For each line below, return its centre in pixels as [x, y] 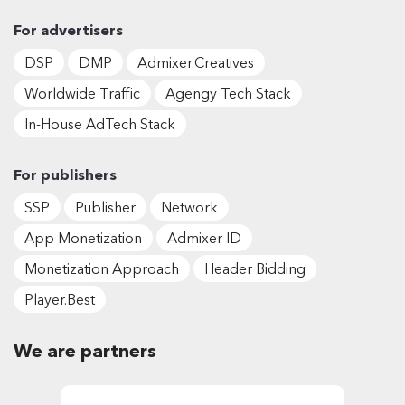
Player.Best [60, 299]
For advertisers [68, 29]
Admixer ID [204, 237]
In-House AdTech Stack [100, 123]
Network [189, 207]
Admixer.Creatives [196, 62]
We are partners [85, 350]
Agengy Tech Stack [228, 93]
